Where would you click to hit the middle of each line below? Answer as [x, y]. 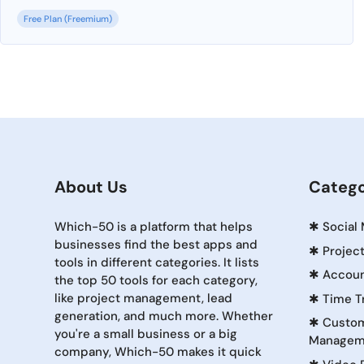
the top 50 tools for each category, [156, 280]
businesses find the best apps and [156, 245]
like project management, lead [143, 298]
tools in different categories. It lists [157, 262]
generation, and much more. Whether [164, 316]
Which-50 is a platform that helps [154, 227]
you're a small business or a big [146, 334]
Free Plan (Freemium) [68, 19]
